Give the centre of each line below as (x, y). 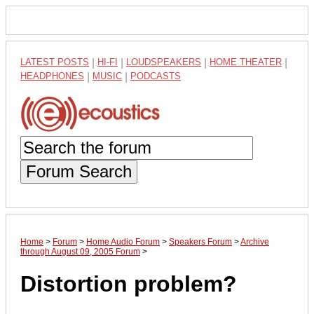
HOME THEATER (246, 62)
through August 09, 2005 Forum (80, 251)
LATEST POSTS (55, 62)
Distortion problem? (129, 284)
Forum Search (79, 171)
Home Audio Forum (123, 241)
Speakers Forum (200, 241)
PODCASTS (156, 76)
